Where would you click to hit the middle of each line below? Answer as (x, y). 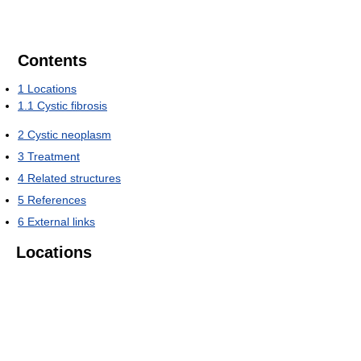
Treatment (54, 156)
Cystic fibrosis (72, 106)
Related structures (74, 178)
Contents (52, 60)
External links (61, 222)
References (57, 200)
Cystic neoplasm (69, 135)
